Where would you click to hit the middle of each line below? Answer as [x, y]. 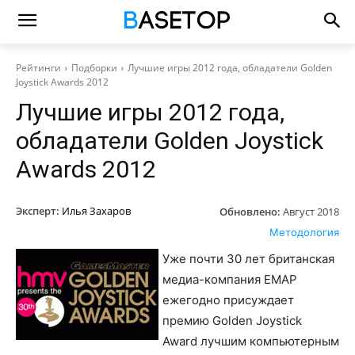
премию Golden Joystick [232, 320]
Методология [304, 232]
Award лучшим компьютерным [251, 341]
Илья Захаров [96, 211]
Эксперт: [38, 211]
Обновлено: [250, 211]
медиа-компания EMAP [230, 279]
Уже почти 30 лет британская [248, 258]
